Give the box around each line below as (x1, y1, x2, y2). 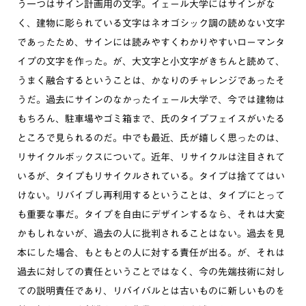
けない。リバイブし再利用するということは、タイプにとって (17, 191, 285, 200)
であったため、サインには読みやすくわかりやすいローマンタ (17, 38, 285, 47)
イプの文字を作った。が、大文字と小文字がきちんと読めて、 (17, 57, 285, 66)
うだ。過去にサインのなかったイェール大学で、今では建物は (17, 95, 285, 105)
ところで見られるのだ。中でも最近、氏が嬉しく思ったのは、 (17, 133, 285, 143)
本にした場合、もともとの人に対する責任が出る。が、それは (17, 248, 285, 258)
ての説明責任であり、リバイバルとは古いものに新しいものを (17, 286, 285, 296)
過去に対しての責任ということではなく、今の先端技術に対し (17, 267, 285, 277)
